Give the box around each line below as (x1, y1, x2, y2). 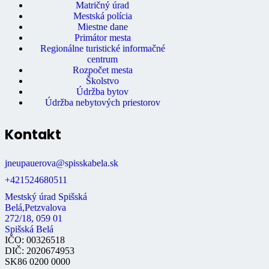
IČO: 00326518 (5, 235, 65, 245)
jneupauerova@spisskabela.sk (5, 158, 118, 168)
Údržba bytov (76, 86, 129, 97)
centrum (87, 54, 118, 65)
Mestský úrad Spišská (5, 192, 87, 202)
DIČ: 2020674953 (5, 246, 74, 256)
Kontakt (5, 125, 61, 144)
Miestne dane (77, 22, 128, 32)
